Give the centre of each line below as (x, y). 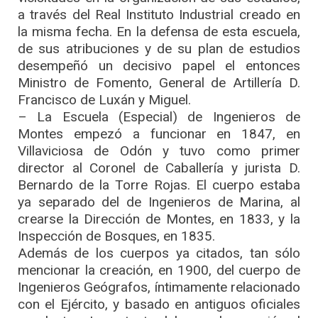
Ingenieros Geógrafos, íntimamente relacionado (159, 287)
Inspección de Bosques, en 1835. (116, 236)
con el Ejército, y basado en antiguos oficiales (159, 304)
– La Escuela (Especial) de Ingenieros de (159, 116)
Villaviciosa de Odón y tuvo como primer (159, 150)
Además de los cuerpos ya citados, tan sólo (159, 253)
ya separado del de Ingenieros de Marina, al (159, 202)
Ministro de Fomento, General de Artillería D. (159, 82)
